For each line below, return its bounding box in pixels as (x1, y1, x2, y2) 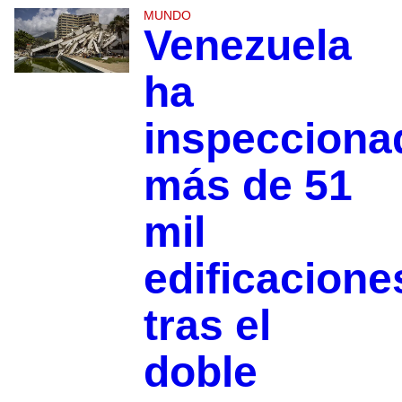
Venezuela (143, 22, 352, 70)
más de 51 (143, 162, 353, 210)
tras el (143, 301, 271, 350)
